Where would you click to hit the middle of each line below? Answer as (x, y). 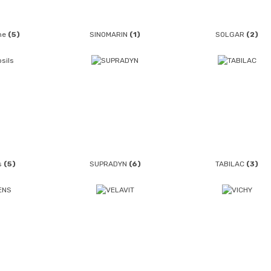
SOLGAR (231, 35)
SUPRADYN (109, 164)
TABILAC (231, 164)
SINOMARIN (110, 35)
